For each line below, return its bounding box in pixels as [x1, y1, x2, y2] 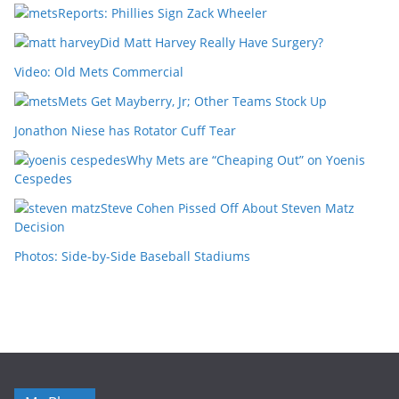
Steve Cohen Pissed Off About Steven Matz [101, 199, 354, 216]
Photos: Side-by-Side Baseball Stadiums [14, 248, 250, 265]
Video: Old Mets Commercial [14, 63, 183, 80]
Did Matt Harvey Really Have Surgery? [100, 34, 323, 51]
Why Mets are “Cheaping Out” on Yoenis [126, 151, 365, 168]
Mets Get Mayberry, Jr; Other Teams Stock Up [58, 93, 327, 110]
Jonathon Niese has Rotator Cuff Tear [14, 122, 236, 139]
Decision [14, 218, 65, 235]
